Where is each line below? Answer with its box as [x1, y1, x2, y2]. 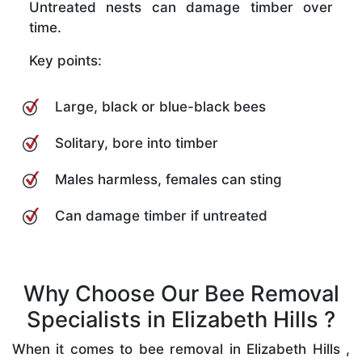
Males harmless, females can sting [55, 170, 282, 187]
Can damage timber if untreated [55, 207, 267, 224]
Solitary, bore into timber [55, 134, 218, 151]
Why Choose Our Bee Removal [23, 280, 339, 307]
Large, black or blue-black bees [55, 98, 266, 115]
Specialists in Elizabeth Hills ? [27, 305, 335, 333]
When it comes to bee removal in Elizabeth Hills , [12, 340, 350, 357]
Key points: [29, 52, 102, 69]
